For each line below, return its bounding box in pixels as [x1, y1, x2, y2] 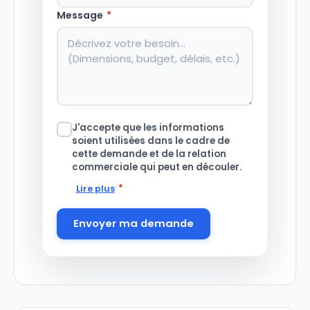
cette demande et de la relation [72, 147, 226, 161]
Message [57, 8, 105, 23]
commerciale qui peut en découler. [72, 160, 241, 174]
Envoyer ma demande [73, 216, 194, 231]
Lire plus [75, 182, 115, 194]
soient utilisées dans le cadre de [72, 134, 230, 147]
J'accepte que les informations [72, 120, 224, 134]
